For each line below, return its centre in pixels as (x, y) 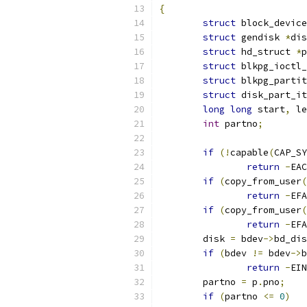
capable (249, 152)
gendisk (260, 37)
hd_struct (266, 52)
